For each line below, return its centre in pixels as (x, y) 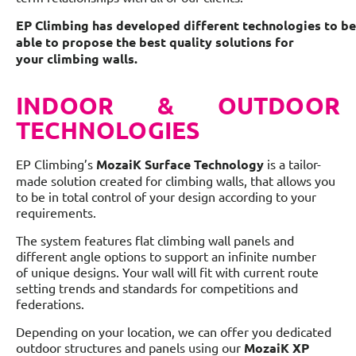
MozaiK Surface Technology (180, 164)
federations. (52, 303)
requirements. (56, 212)
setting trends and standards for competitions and (157, 287)
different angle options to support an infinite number (166, 255)
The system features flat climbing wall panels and (155, 240)
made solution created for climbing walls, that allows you (176, 180)
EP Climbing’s (56, 163)
